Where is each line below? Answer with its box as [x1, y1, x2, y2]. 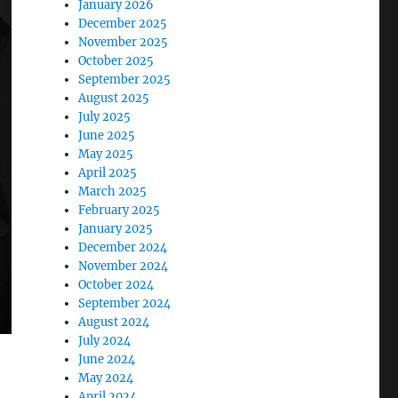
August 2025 [78, 91, 150, 106]
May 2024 [78, 370, 134, 386]
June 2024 [78, 352, 136, 367]
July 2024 [78, 333, 131, 348]
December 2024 [78, 240, 168, 255]
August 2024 [78, 314, 150, 330]
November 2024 [78, 259, 169, 274]
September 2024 [78, 296, 171, 311]
